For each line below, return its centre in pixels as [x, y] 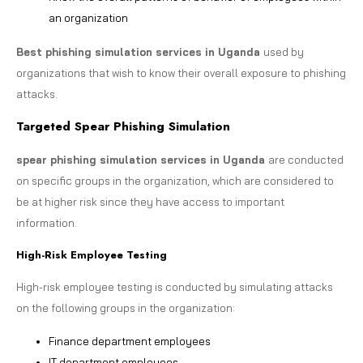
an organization [88, 17]
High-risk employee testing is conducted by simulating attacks [175, 286]
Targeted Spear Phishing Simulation [123, 126]
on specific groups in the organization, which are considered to [175, 180]
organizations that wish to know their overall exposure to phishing [181, 73]
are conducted [306, 159]
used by [284, 51]
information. [47, 222]
